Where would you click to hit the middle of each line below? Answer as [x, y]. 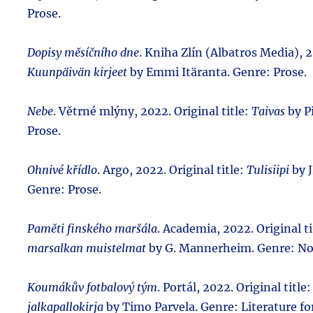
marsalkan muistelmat [87, 248]
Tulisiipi [268, 169]
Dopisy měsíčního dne [83, 52]
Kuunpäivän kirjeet [77, 72]
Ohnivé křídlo [62, 169]
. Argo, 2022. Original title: [172, 169]
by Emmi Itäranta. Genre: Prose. [217, 72]
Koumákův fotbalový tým [92, 287]
